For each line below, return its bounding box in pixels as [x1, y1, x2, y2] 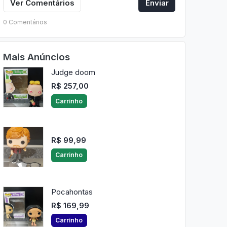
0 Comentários [3, 18, 47, 26]
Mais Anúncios [3, 51, 70, 63]
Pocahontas [51, 186, 93, 197]
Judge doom [51, 67, 95, 78]
